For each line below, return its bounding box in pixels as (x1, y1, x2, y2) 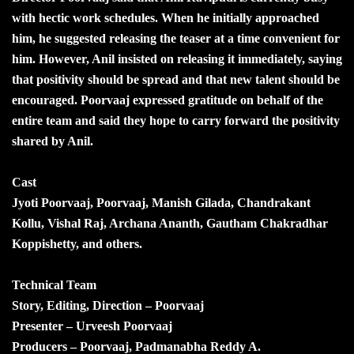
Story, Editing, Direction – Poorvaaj (12, 298, 204, 312)
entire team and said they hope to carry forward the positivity (12, 113, 340, 127)
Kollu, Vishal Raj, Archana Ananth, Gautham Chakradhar (12, 216, 328, 230)
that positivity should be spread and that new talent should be (12, 72, 340, 86)
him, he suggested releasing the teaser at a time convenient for (12, 31, 340, 45)
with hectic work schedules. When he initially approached (12, 10, 319, 24)
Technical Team (12, 277, 96, 292)
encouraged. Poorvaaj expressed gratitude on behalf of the (12, 92, 323, 107)
